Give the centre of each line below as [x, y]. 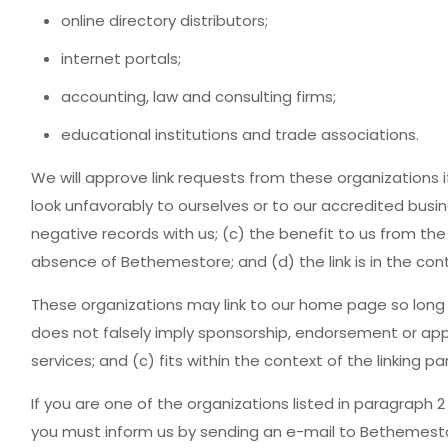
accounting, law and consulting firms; [198, 96]
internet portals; [120, 58]
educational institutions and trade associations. [239, 134]
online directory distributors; [164, 20]
